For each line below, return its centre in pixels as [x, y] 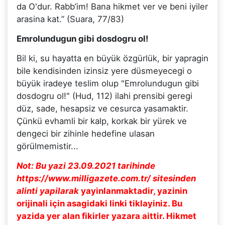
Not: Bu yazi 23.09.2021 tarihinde [86, 165]
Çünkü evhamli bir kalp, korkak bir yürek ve [101, 121]
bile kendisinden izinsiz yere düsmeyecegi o [104, 71]
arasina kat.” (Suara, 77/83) [70, 19]
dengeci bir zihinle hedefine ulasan [85, 133]
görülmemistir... [47, 146]
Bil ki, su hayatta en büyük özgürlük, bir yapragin [112, 58]
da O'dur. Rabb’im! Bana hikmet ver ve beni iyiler [112, 6]
